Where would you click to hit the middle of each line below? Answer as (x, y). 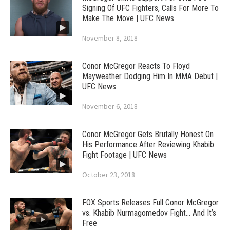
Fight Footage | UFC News (124, 155)
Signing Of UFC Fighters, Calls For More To (150, 8)
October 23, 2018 (109, 175)
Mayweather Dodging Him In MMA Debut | (150, 76)
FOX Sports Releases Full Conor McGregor (150, 203)
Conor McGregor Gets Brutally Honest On (148, 135)
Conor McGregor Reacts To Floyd (136, 66)
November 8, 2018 (110, 38)
